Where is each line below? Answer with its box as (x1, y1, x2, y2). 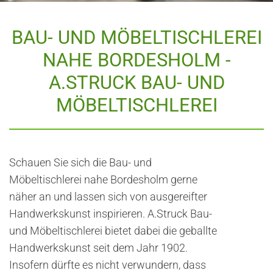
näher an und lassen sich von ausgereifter (9, 190, 207, 203)
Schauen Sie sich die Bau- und (9, 155, 152, 169)
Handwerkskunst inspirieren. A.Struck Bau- (9, 207, 212, 220)
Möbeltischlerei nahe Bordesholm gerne (9, 172, 197, 186)
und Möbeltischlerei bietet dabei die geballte (9, 224, 217, 237)
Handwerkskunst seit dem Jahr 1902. (9, 241, 188, 254)
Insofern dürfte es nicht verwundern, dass (9, 258, 206, 271)
